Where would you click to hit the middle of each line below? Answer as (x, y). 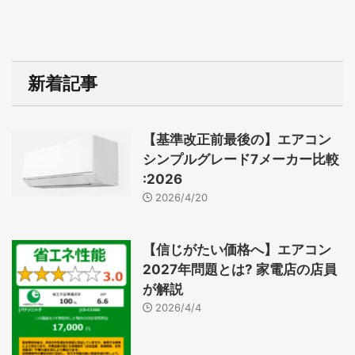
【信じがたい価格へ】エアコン (237, 249)
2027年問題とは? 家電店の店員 (240, 269)
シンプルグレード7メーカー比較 (241, 159)
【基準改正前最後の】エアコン (237, 139)
